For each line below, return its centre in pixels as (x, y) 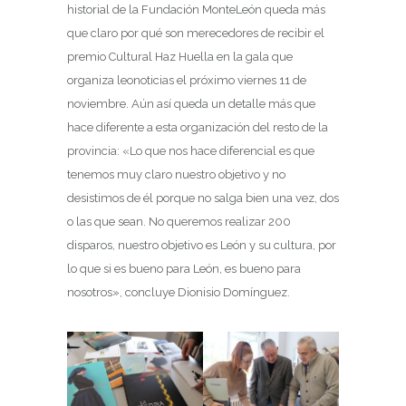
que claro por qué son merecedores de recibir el (196, 33)
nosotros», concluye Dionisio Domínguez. (179, 292)
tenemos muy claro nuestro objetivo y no (176, 174)
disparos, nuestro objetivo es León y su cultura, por (202, 245)
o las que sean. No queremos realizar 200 (179, 221)
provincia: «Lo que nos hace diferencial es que (191, 150)
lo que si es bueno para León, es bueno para (184, 268)
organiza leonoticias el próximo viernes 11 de (187, 80)
